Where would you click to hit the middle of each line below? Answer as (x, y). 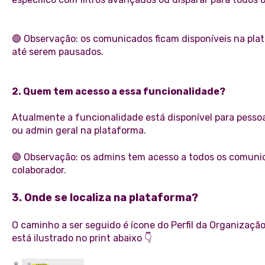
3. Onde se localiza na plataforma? (105, 198)
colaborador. (39, 170)
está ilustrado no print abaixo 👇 (82, 238)
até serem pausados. (57, 52)
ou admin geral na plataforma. (79, 131)
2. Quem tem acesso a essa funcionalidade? (118, 91)
